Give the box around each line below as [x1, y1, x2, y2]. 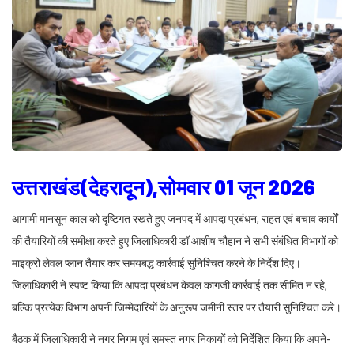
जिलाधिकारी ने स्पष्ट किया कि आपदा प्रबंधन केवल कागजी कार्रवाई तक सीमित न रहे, [12, 278, 327, 292]
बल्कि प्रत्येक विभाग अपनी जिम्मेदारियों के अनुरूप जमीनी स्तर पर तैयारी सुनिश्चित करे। [12, 300, 341, 314]
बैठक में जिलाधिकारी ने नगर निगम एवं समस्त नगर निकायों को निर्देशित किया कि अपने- [12, 332, 330, 345]
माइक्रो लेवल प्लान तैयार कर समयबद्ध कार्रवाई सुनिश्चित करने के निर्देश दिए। [12, 256, 301, 269]
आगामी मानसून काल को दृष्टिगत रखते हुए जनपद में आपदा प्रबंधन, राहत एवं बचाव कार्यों [12, 212, 337, 225]
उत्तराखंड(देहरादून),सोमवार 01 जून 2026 [12, 174, 319, 199]
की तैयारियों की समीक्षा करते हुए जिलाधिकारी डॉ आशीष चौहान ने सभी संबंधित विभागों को [12, 234, 338, 247]
